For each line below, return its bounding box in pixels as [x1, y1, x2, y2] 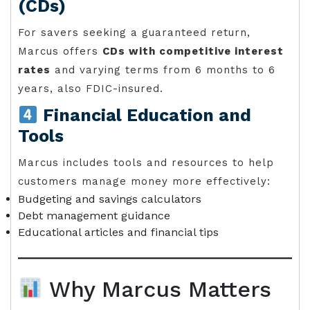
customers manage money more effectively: [18, 175, 271, 188]
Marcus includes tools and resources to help [18, 156, 274, 169]
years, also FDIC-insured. [18, 82, 163, 95]
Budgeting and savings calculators [18, 192, 201, 206]
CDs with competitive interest [102, 45, 284, 57]
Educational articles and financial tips [18, 226, 219, 239]
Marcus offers [18, 45, 102, 57]
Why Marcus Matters [43, 276, 272, 302]
